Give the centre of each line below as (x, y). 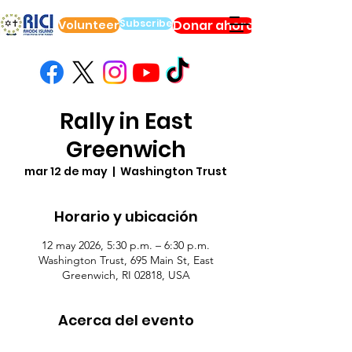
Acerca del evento (126, 320)
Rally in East (126, 121)
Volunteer (89, 25)
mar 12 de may (66, 171)
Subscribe (146, 23)
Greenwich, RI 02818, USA (126, 275)
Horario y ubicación (126, 216)
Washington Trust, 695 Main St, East (126, 260)
